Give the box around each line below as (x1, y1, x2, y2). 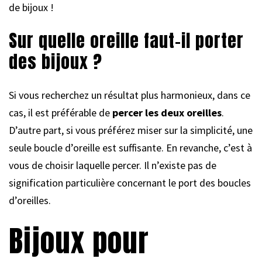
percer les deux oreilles (112, 105, 222, 119)
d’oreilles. (9, 193, 51, 207)
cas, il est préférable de (9, 105, 112, 119)
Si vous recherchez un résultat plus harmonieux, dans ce (9, 88, 250, 102)
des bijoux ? (9, 48, 102, 75)
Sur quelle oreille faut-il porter (9, 27, 244, 54)
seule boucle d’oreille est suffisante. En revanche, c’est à (9, 140, 252, 154)
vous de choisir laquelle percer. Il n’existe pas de (9, 158, 216, 172)
